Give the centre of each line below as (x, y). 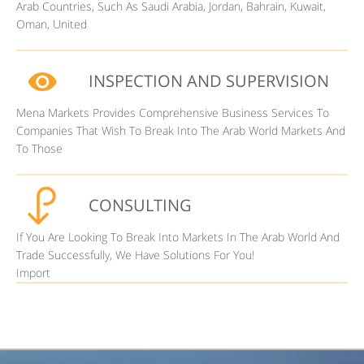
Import (33, 272)
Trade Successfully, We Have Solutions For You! (135, 254)
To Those (39, 148)
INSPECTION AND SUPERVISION (209, 80)
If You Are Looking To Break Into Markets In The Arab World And (178, 236)
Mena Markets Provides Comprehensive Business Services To (173, 112)
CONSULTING (140, 205)
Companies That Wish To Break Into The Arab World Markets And (181, 130)
